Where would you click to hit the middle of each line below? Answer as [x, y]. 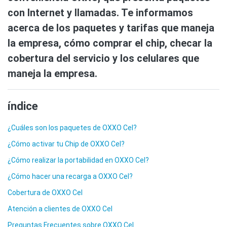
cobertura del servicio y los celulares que [103, 59]
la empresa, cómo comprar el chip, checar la [110, 43]
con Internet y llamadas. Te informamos [100, 13]
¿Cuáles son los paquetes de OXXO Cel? [72, 128]
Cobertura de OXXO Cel [45, 193]
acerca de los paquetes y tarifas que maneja [111, 28]
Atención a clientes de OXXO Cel [60, 209]
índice [23, 106]
